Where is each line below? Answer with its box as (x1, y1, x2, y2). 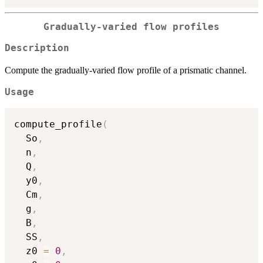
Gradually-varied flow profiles (43, 21, 220, 32)
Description (5, 43, 69, 54)
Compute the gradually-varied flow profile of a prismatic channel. (5, 65, 247, 76)
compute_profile (14, 118, 102, 130)
